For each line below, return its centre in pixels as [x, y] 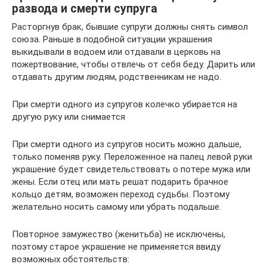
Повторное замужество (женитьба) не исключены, [119, 234]
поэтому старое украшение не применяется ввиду [116, 246]
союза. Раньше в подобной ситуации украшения [112, 39]
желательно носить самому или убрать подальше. [117, 207]
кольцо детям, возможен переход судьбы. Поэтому [121, 194]
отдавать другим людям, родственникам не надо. [117, 77]
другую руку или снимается [69, 117]
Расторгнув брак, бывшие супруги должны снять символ [130, 27]
